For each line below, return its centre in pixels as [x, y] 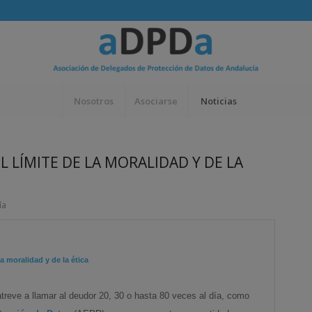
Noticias [219, 101]
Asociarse [156, 101]
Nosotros [93, 101]
